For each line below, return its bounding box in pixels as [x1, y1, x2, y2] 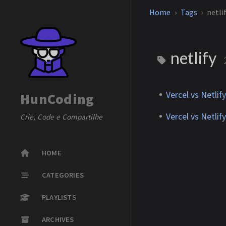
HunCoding [20, 90, 94, 108]
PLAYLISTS [42, 192, 76, 202]
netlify [167, 48, 219, 68]
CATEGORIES [42, 170, 84, 180]
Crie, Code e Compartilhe [20, 112, 102, 122]
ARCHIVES [42, 215, 74, 224]
